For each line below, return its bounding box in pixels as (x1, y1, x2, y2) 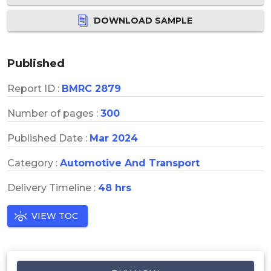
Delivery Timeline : (7, 181, 98, 194)
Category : (7, 157, 60, 169)
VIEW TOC (31, 210, 78, 221)
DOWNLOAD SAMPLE (93, 15, 192, 26)
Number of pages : (7, 107, 100, 119)
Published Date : (7, 132, 90, 144)
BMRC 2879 (62, 82, 121, 94)
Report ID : (7, 82, 62, 94)
